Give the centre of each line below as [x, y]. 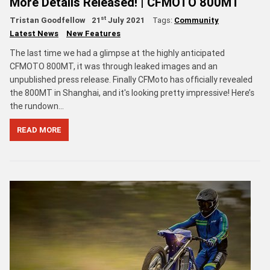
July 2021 [125, 20]
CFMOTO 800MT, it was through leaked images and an [114, 66]
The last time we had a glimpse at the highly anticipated [117, 53]
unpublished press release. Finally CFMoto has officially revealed [131, 79]
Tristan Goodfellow [48, 20]
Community [196, 20]
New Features [93, 33]
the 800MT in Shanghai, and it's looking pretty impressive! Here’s [132, 93]
